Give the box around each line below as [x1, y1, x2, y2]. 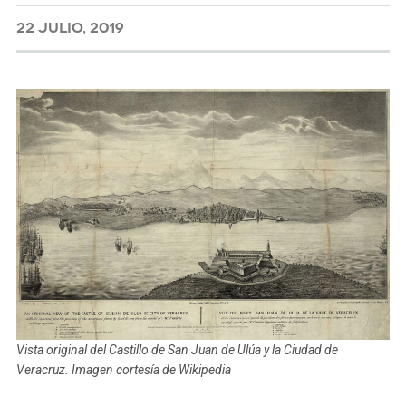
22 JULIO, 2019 [15, 19, 124, 37]
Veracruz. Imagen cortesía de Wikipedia [15, 362, 231, 378]
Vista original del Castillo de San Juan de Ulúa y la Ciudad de [15, 343, 338, 358]
